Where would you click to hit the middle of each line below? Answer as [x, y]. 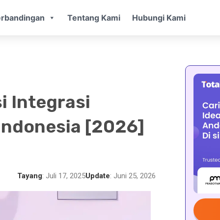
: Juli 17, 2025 [64, 176]
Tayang [29, 176]
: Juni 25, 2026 [133, 176]
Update [97, 176]
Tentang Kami [94, 17]
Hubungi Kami [159, 17]
